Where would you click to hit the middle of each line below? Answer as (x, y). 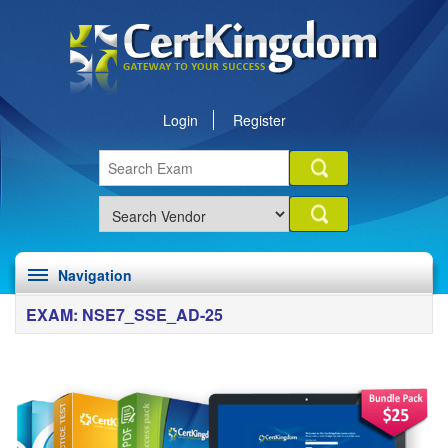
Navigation (95, 275)
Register (259, 120)
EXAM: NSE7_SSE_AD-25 (124, 314)
